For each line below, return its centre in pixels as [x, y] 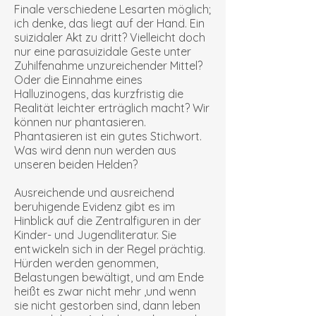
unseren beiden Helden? [76, 164]
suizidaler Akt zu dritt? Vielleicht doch [110, 37]
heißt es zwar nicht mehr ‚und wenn [105, 291]
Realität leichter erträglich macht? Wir [112, 108]
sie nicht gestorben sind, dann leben [107, 305]
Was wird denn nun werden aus [95, 150]
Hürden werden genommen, [86, 263]
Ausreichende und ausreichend [94, 193]
